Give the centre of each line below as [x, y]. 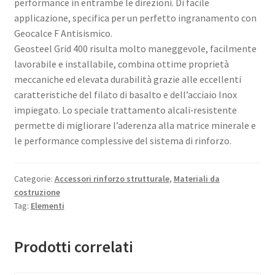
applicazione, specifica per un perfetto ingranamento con [135, 17]
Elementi [47, 205]
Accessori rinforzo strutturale [112, 178]
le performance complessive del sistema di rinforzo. [122, 140]
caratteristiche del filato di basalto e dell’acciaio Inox [125, 94]
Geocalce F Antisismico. [63, 33]
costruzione [37, 192]
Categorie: [34, 178]
